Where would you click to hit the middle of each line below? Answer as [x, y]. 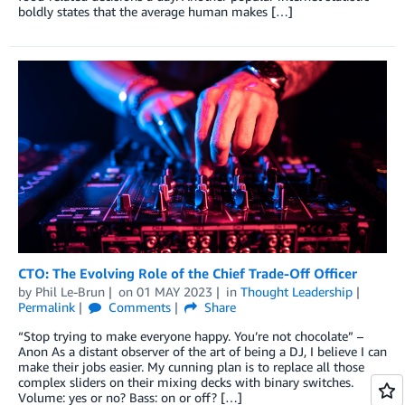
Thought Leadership [296, 291]
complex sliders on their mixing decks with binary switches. [186, 381]
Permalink [47, 306]
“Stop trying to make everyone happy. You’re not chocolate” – [191, 335]
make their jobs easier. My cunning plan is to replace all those [191, 366]
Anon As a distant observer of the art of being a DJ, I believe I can [202, 351]
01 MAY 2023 [174, 291]
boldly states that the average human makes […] [155, 11]
